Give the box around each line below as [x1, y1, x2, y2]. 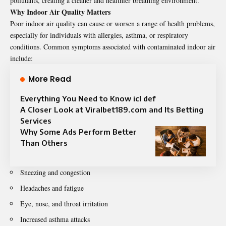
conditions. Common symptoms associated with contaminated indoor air [10, 41, 215, 51]
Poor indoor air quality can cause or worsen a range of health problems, [10, 18, 215, 28]
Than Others [20, 138, 68, 147]
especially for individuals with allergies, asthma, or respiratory [10, 30, 188, 40]
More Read [28, 73, 71, 84]
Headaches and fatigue [20, 183, 84, 193]
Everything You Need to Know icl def [20, 93, 155, 103]
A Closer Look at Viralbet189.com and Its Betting [20, 104, 203, 114]
